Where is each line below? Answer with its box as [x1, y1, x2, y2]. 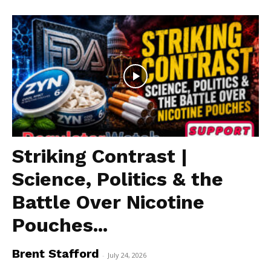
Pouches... [12, 214, 108, 237]
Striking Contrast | [12, 145, 188, 168]
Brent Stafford [12, 246, 99, 261]
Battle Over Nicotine [12, 191, 204, 214]
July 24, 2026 [108, 250, 146, 260]
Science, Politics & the [12, 168, 223, 191]
